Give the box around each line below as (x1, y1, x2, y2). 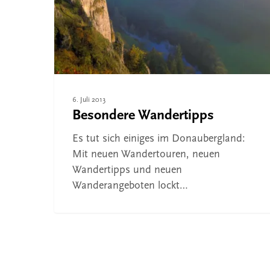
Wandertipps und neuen (72, 165, 182, 177)
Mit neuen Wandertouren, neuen (72, 149, 220, 161)
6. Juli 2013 (72, 96, 105, 104)
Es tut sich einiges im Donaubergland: (72, 133, 245, 145)
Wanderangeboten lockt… (72, 180, 188, 192)
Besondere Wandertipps (72, 108, 214, 124)
